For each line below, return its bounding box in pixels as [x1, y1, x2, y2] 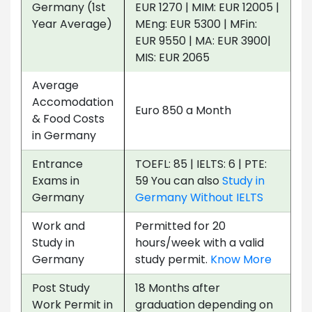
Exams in [32, 172, 79, 189]
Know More [210, 251, 272, 267]
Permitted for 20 [135, 217, 226, 234]
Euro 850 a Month [135, 102, 231, 118]
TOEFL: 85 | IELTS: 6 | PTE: [135, 155, 267, 172]
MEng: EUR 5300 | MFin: [135, 15, 257, 32]
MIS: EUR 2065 [135, 49, 210, 65]
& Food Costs [32, 110, 104, 127]
